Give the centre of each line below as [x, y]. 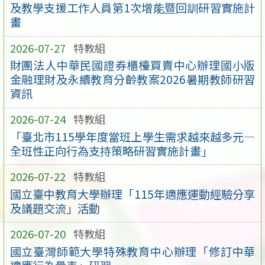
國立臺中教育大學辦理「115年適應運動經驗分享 [132, 194]
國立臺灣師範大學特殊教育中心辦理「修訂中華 [132, 251]
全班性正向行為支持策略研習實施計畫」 [111, 151]
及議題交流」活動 [55, 208]
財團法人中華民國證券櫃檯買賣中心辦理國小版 [132, 65]
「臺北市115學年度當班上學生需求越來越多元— [132, 136]
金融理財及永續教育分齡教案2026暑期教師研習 [132, 80]
